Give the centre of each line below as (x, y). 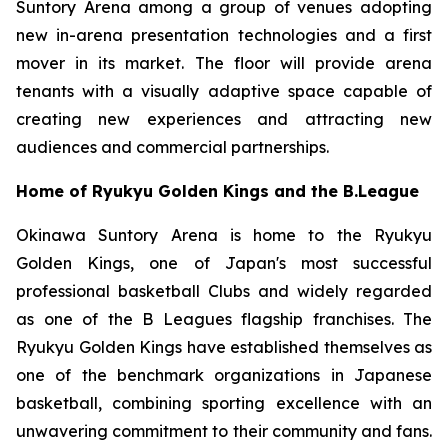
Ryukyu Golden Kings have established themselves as (224, 347)
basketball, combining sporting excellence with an (224, 403)
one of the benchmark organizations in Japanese (224, 375)
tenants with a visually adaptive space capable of (224, 91)
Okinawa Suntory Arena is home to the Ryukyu (224, 235)
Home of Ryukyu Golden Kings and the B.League (217, 191)
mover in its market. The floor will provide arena (224, 63)
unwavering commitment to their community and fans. (224, 431)
